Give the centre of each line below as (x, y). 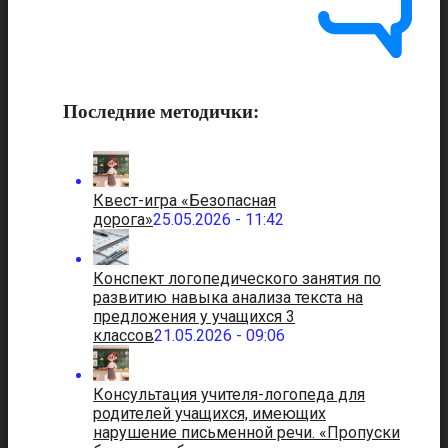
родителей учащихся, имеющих (209, 414)
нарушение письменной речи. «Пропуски (246, 433)
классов (123, 336)
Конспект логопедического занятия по (237, 279)
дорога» (123, 220)
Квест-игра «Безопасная (184, 201)
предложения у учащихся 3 (194, 317)
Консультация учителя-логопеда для (229, 395)
